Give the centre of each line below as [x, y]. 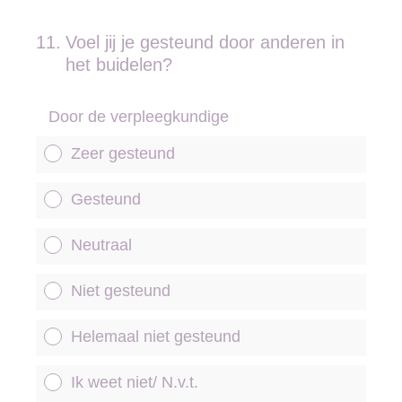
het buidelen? [119, 65]
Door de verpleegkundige [139, 117]
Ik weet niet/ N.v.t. [135, 382]
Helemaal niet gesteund [156, 336]
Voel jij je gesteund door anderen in [205, 42]
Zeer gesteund [123, 153]
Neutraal [101, 245]
